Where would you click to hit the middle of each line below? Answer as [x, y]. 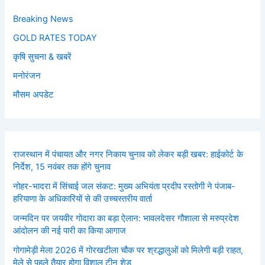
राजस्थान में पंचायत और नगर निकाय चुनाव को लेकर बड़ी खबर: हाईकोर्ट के [128, 155]
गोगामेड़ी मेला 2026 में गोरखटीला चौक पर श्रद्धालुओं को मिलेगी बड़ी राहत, [128, 251]
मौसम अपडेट [34, 94]
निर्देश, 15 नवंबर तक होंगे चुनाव [62, 167]
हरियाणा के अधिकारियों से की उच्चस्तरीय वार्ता [83, 199]
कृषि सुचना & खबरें [43, 57]
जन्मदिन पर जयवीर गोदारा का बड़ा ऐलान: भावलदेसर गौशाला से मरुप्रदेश [126, 219]
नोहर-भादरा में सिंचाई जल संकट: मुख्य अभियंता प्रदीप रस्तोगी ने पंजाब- [125, 187]
